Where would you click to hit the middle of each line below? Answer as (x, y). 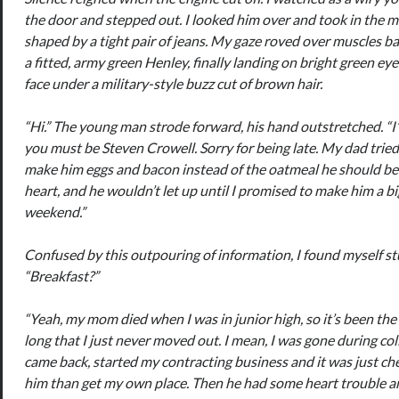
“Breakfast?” (62, 276)
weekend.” (55, 212)
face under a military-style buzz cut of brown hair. (174, 83)
